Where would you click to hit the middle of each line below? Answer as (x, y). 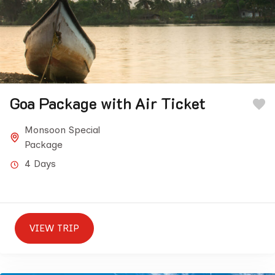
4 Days (40, 164)
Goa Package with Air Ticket (108, 103)
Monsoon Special (62, 130)
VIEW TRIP (54, 228)
